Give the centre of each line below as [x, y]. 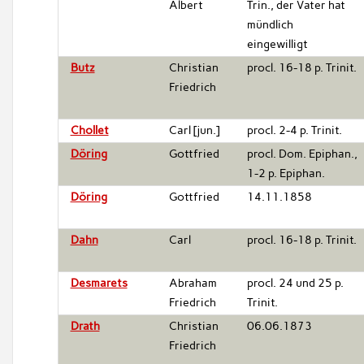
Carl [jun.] [194, 130]
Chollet [89, 130]
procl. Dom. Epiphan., [302, 154]
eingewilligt [277, 44]
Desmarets [99, 283]
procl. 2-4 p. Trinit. [294, 130]
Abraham [193, 283]
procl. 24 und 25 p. [295, 283]
